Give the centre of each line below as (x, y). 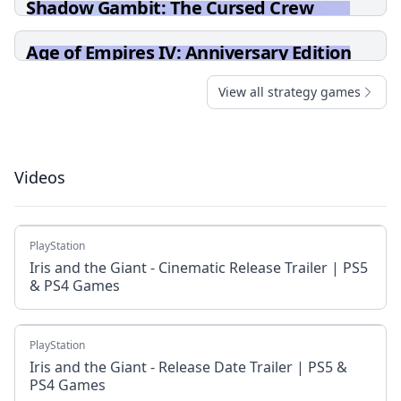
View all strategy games (290, 92)
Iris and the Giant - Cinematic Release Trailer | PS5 (199, 268)
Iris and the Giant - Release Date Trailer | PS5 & (188, 367)
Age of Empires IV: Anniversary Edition (188, 52)
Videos (40, 177)
